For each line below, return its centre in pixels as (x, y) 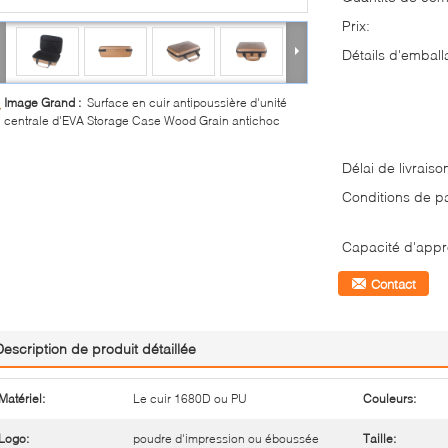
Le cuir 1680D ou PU (190, 398)
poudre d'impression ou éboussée (226, 438)
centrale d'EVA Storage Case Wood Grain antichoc (142, 120)
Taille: (379, 438)
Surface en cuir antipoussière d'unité (187, 102)
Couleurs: (389, 398)
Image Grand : (45, 102)
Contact (393, 284)
